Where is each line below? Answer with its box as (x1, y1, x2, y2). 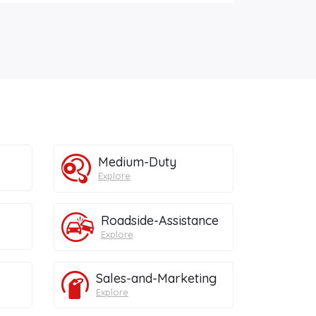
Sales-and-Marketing (96, 269, 217, 286)
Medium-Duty (98, 153, 176, 170)
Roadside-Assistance (101, 212, 219, 229)
